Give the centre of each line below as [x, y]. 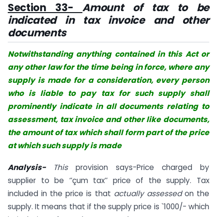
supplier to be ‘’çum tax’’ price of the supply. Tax [108, 180]
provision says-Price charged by [139, 167]
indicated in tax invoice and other [108, 20]
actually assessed [149, 193]
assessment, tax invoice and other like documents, [108, 120]
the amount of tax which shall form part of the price [108, 133]
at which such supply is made [65, 146]
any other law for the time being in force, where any [108, 67]
